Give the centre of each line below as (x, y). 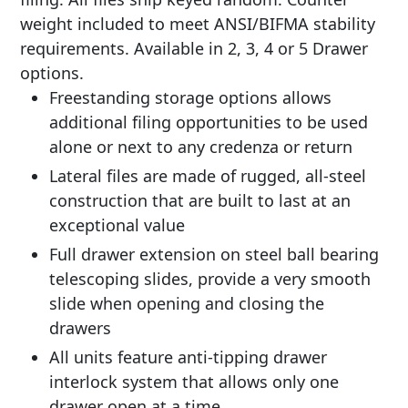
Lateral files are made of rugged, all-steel (208, 176)
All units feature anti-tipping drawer (188, 357)
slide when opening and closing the (187, 303)
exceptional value (117, 225)
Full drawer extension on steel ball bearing (214, 254)
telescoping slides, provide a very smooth (210, 279)
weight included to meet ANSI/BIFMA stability (198, 24)
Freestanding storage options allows (190, 97)
